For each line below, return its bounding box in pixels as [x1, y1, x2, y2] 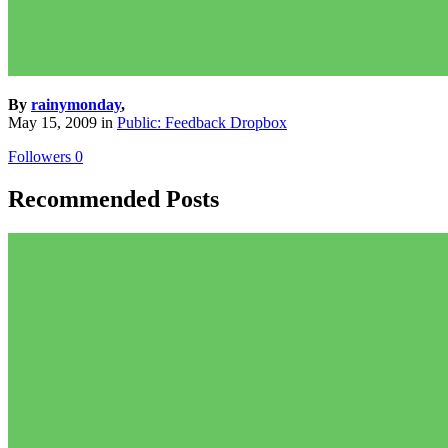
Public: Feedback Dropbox [117, 114, 287, 132]
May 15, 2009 [8, 114, 97, 132]
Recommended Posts [8, 186, 219, 213]
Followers [8, 148, 71, 166]
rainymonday [31, 96, 121, 114]
